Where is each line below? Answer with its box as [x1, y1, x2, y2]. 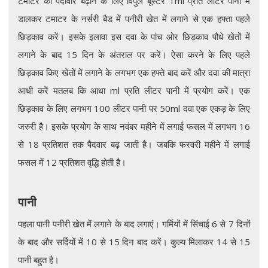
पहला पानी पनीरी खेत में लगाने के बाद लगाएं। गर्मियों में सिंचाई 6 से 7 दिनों [18, 217, 250, 230]
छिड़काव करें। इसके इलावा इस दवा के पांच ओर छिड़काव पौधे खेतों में [18, 30, 250, 42]
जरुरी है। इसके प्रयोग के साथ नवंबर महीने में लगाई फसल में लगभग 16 [18, 120, 250, 132]
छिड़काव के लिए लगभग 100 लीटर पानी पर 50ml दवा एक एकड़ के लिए [18, 102, 250, 114]
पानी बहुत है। [18, 253, 59, 266]
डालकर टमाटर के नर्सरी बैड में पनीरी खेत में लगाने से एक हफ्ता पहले [18, 12, 250, 25]
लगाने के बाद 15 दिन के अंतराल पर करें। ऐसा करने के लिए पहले [18, 48, 250, 60]
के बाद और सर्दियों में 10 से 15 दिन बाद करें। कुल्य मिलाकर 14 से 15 [18, 235, 250, 248]
